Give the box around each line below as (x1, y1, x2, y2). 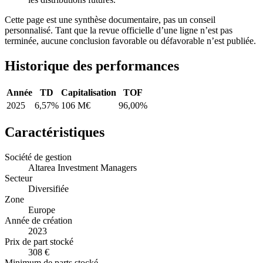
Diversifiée (28, 183, 69, 194)
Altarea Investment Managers (28, 162, 137, 173)
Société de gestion (5, 151, 72, 162)
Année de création (5, 215, 72, 225)
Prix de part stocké (5, 236, 73, 247)
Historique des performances (5, 58, 179, 74)
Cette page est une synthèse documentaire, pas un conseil (5, 15, 215, 25)
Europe (28, 204, 55, 215)
